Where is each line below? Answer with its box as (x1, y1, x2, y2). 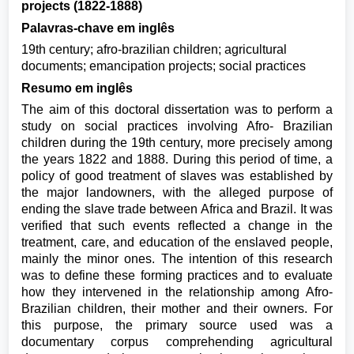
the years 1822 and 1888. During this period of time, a (21, 153, 333, 166)
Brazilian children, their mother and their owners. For (21, 302, 333, 315)
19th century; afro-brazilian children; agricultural (21, 43, 288, 56)
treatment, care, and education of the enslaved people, (21, 235, 333, 249)
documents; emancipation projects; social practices (21, 59, 307, 73)
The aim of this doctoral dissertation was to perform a (21, 103, 333, 116)
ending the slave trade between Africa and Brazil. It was (21, 202, 333, 216)
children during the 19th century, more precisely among (21, 136, 333, 149)
